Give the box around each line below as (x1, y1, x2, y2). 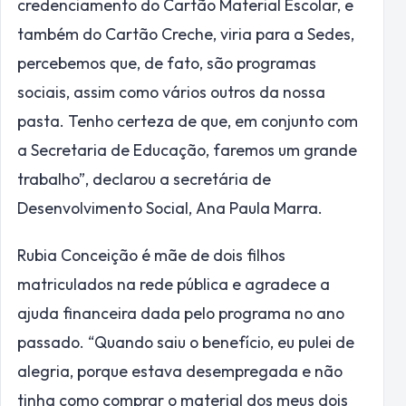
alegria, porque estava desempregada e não (17, 360, 343, 382)
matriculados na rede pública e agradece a (17, 273, 330, 295)
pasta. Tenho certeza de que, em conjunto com (17, 110, 358, 131)
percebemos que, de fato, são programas (17, 52, 316, 73)
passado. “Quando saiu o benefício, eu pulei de (17, 331, 354, 353)
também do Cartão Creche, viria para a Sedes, (17, 23, 354, 44)
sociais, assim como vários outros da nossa (17, 81, 325, 102)
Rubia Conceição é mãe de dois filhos (17, 244, 285, 266)
